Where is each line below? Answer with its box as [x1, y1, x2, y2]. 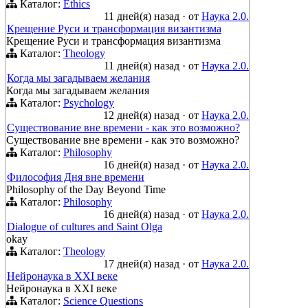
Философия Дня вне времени [7, 171, 144, 184]
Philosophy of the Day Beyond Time [6, 184, 166, 196]
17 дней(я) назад [103, 258, 182, 270]
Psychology [63, 97, 114, 109]
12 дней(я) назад [103, 109, 182, 122]
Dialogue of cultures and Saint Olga [7, 221, 162, 233]
